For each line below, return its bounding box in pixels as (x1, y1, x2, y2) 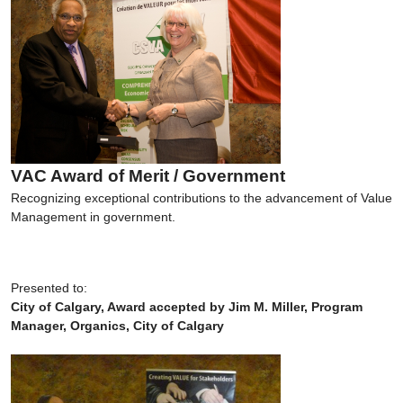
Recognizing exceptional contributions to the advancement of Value (11, 190, 392, 205)
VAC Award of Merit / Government (11, 166, 285, 185)
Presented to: (11, 280, 87, 295)
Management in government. (11, 209, 175, 224)
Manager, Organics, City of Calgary (11, 318, 224, 333)
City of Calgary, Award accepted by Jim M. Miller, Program (11, 299, 363, 314)
